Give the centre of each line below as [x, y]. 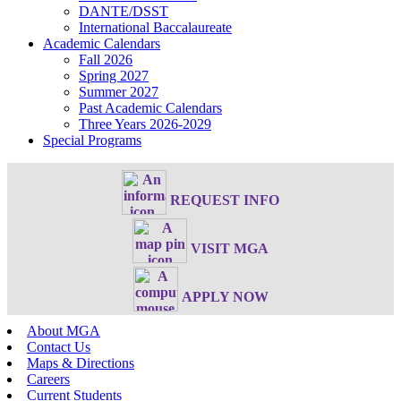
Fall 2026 [106, 59]
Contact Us [59, 346]
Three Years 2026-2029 [145, 124]
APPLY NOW [225, 297]
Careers [48, 379]
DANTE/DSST [124, 11]
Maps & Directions [81, 363]
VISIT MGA [230, 249]
